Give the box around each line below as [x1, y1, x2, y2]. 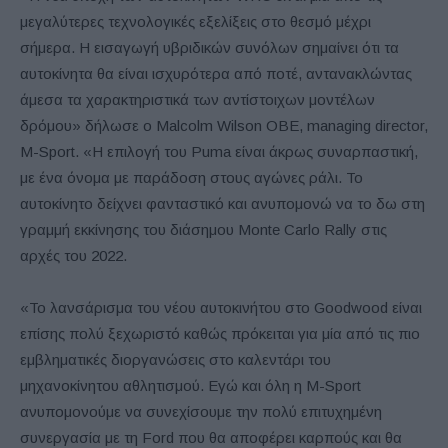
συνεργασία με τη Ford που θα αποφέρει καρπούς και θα [20, 428, 402, 446]
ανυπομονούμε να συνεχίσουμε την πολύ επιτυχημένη [20, 402, 382, 420]
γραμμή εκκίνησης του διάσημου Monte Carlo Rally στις [20, 220, 387, 238]
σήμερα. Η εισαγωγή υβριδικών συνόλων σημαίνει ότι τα [20, 38, 399, 56]
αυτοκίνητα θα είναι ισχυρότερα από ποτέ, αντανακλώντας [20, 64, 412, 82]
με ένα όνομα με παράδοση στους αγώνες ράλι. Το [20, 168, 363, 186]
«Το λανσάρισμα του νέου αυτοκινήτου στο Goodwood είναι [20, 298, 422, 316]
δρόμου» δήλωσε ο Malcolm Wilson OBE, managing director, [20, 116, 428, 134]
